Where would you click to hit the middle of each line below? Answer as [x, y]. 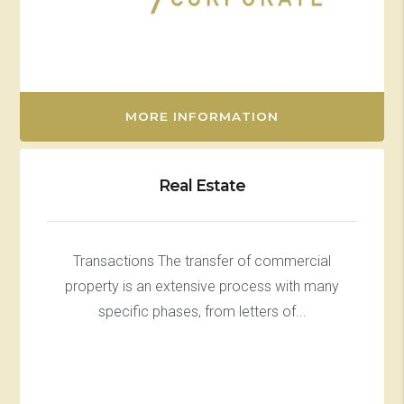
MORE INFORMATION [202, 116]
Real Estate [202, 185]
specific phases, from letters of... [202, 311]
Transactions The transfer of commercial [202, 261]
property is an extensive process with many [202, 286]
